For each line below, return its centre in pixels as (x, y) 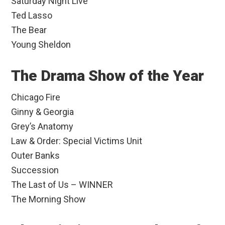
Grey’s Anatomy (42, 127)
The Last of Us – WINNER (62, 185)
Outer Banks (36, 156)
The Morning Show (49, 199)
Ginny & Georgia (43, 112)
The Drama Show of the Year (108, 76)
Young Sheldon (41, 45)
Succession (35, 170)
